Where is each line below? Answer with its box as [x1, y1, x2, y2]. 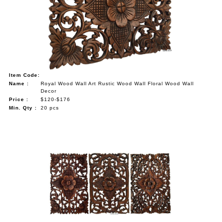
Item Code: [9, 72, 40, 78]
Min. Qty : [9, 105, 37, 111]
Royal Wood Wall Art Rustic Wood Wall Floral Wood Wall [41, 80, 194, 86]
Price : [9, 96, 29, 102]
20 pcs [41, 105, 59, 111]
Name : [9, 80, 29, 86]
